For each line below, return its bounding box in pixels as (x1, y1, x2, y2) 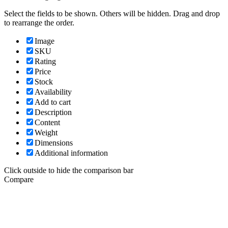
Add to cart (35, 98, 71, 107)
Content (35, 118, 60, 127)
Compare (4, 175, 34, 184)
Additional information (35, 149, 108, 158)
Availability (35, 88, 72, 97)
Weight (35, 128, 58, 137)
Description (35, 108, 72, 117)
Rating (35, 57, 56, 66)
